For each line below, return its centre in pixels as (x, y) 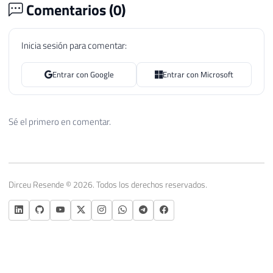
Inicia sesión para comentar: (74, 45)
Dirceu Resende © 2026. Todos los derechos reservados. (108, 184)
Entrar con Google (83, 75)
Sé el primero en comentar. (60, 121)
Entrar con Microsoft (198, 75)
